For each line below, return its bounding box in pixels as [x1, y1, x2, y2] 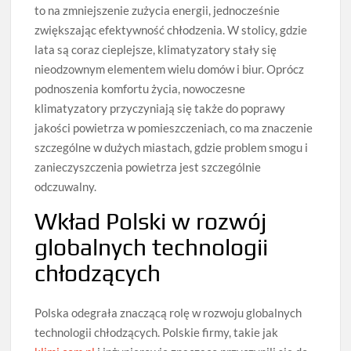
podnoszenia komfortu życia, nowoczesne [34, 81, 246, 96]
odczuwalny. [34, 179, 97, 194]
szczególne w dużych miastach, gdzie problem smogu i [34, 139, 309, 154]
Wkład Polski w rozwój [34, 207, 267, 235]
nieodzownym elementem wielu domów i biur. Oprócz [34, 61, 305, 76]
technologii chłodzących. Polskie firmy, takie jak [34, 325, 279, 340]
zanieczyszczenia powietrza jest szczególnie [34, 159, 262, 174]
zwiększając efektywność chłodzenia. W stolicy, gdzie [34, 22, 308, 37]
